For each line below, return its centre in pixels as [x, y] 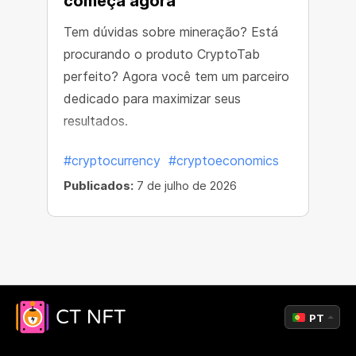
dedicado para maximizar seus [152, 99]
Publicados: [99, 186]
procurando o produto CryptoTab [162, 54]
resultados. [96, 121]
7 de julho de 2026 [185, 186]
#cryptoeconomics [224, 161]
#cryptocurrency [112, 161]
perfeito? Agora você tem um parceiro [176, 76]
